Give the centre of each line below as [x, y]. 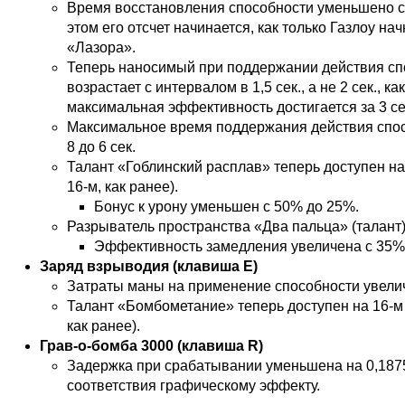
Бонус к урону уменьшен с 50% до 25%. [226, 206]
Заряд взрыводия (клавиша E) [149, 266]
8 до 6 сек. [101, 146]
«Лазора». [101, 47]
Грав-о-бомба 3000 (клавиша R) [151, 345]
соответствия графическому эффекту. [193, 385]
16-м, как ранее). [122, 186]
